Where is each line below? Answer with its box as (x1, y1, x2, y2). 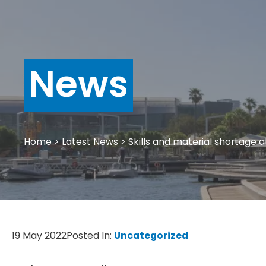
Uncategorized (114, 229, 188, 242)
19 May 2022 (12, 229, 66, 242)
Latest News (62, 134, 118, 148)
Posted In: (66, 229, 114, 242)
